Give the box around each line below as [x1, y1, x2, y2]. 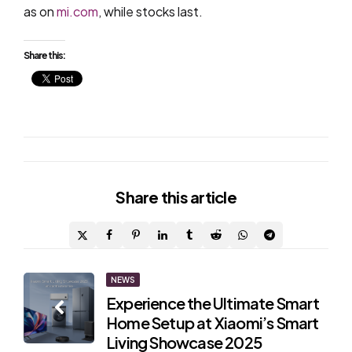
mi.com [57, 3, 98, 20]
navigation [23, 299, 130, 327]
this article [160, 187, 236, 207]
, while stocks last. [98, 3, 203, 20]
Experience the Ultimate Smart [106, 292, 319, 313]
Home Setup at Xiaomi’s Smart [106, 312, 319, 332]
